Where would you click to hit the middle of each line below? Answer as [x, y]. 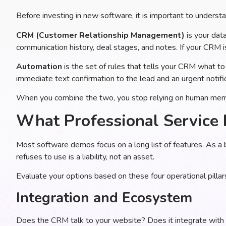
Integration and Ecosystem [104, 197]
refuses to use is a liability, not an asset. [85, 157]
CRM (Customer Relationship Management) [100, 35]
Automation [39, 66]
